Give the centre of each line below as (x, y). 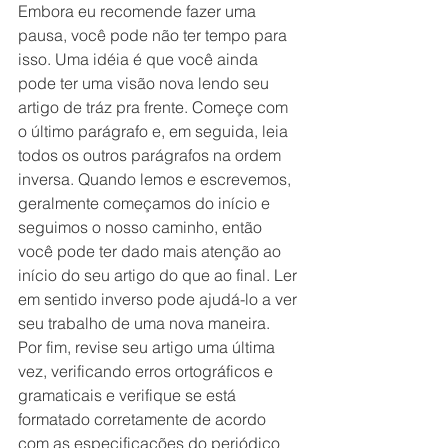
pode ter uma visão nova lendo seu (145, 82)
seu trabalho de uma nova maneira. (144, 322)
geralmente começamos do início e (146, 202)
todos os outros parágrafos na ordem (151, 154)
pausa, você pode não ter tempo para (154, 34)
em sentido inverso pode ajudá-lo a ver (159, 298)
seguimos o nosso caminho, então (142, 226)
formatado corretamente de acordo (144, 418)
